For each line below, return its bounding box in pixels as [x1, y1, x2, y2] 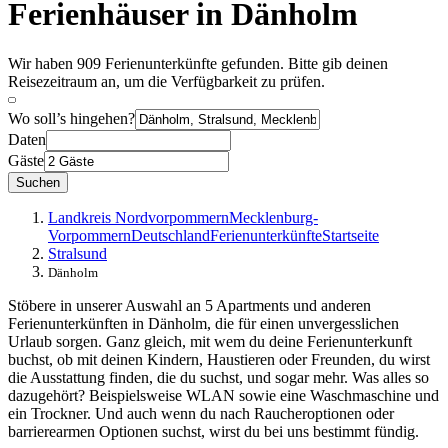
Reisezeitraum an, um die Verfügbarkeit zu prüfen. [8, 72, 325, 90]
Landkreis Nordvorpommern [48, 208, 229, 226]
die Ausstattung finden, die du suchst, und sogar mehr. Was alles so [8, 368, 429, 386]
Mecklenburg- [229, 208, 318, 226]
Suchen [16, 174, 60, 190]
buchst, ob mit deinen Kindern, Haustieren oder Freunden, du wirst [8, 350, 430, 368]
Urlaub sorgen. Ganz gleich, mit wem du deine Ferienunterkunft [8, 332, 412, 350]
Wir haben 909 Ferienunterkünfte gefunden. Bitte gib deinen [8, 54, 388, 72]
